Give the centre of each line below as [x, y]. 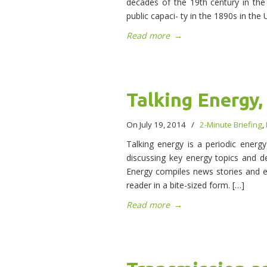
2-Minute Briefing [231, 125]
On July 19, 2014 [157, 125]
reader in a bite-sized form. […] [185, 185]
